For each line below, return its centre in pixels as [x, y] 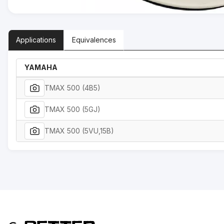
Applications [36, 39]
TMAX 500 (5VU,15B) [79, 130]
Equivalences [94, 39]
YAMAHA [41, 67]
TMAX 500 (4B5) [72, 87]
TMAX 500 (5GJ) [72, 109]
